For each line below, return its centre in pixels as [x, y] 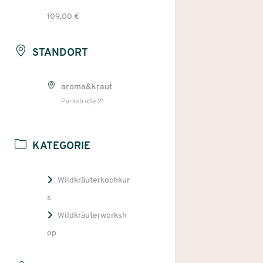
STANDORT [60, 53]
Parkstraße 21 [83, 101]
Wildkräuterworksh [92, 215]
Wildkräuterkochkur [94, 180]
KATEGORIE [62, 146]
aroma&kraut [87, 87]
